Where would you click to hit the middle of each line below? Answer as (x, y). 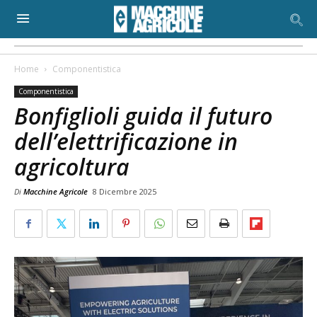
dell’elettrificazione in (126, 141)
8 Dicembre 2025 (125, 191)
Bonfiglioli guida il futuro (143, 116)
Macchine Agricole (56, 191)
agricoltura (72, 167)
